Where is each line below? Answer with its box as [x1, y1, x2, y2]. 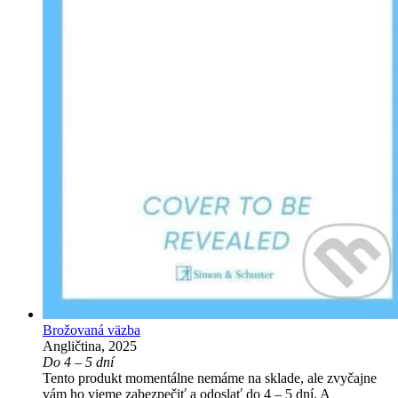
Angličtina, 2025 [43, 338, 137, 354]
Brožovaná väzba [43, 322, 140, 338]
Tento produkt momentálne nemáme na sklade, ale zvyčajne [43, 370, 377, 386]
